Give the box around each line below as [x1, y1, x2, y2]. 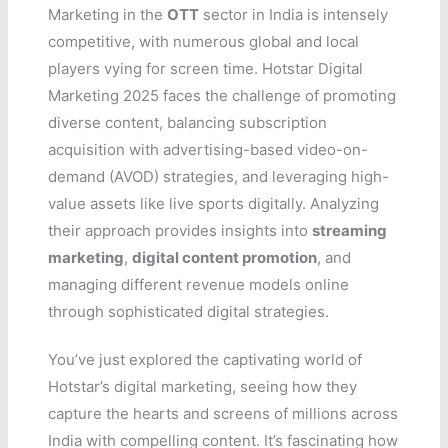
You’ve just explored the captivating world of [48, 350, 363, 370]
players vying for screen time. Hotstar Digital [48, 59, 364, 79]
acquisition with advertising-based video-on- [48, 140, 369, 160]
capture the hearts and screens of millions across [48, 404, 399, 424]
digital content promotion [132, 248, 318, 268]
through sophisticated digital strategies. [48, 302, 330, 322]
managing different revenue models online [48, 275, 350, 295]
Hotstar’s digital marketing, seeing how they [48, 377, 358, 397]
